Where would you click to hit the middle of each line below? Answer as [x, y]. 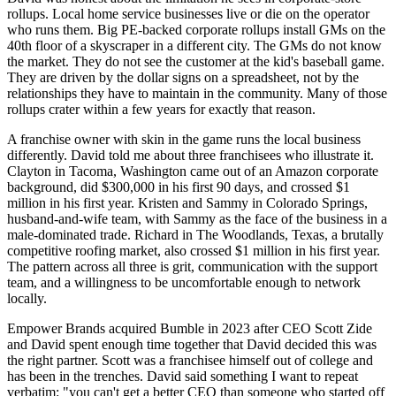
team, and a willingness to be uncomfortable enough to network [184, 283]
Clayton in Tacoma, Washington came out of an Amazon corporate [193, 171]
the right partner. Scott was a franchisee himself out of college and [190, 361]
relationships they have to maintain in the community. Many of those [197, 94]
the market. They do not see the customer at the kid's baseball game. [196, 62]
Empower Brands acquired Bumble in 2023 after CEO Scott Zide [190, 329]
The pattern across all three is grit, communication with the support [192, 267]
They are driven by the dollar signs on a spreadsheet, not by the [183, 78]
